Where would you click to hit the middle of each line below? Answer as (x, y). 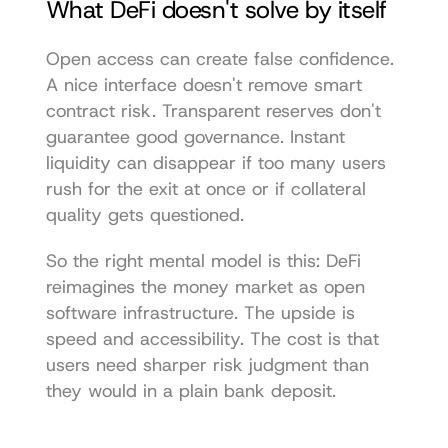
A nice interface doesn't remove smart (203, 84)
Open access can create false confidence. (219, 58)
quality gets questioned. (144, 214)
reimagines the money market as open (205, 286)
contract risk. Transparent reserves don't (213, 110)
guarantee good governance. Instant (195, 136)
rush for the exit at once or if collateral (205, 188)
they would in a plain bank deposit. (190, 390)
